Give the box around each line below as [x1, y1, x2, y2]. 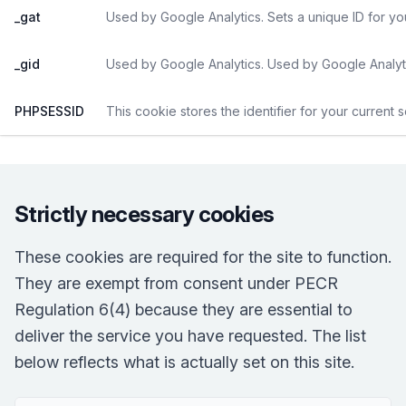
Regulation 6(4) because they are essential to [14, 300, 353, 319]
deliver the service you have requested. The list [14, 326, 366, 345]
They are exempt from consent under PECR [14, 274, 338, 293]
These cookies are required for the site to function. [14, 247, 391, 266]
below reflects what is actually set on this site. [14, 353, 354, 372]
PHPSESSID [14, 103, 84, 119]
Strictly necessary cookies [14, 201, 275, 227]
